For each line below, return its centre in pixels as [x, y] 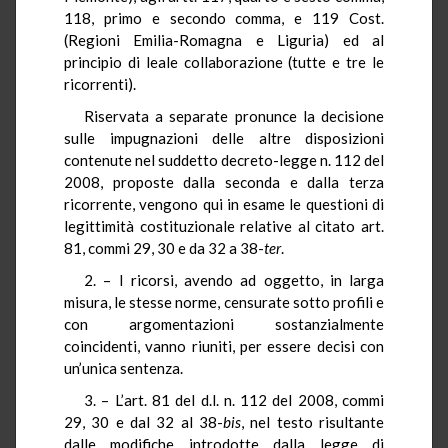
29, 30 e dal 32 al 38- [143, 421]
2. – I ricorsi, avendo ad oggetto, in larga [234, 279]
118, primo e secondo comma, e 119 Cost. [224, 17]
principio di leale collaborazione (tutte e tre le [224, 61]
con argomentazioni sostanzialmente [224, 323]
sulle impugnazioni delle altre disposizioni [224, 137]
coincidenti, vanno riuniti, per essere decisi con [224, 345]
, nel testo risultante [312, 421]
